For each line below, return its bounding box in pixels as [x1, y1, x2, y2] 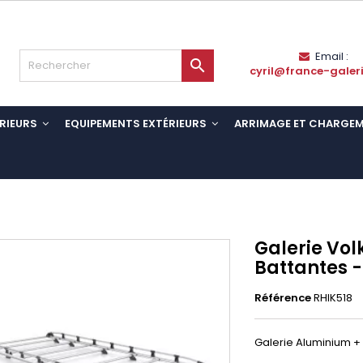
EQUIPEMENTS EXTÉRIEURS [65, 116, 209, 132]
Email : [314, 49, 348, 64]
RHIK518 [314, 290, 352, 305]
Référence [254, 290, 311, 305]
